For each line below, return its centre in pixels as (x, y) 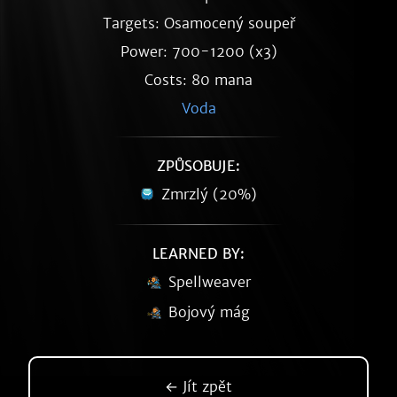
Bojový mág (209, 312)
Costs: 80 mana (198, 80)
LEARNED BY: (198, 253)
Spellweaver (209, 282)
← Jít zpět (198, 386)
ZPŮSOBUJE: (198, 166)
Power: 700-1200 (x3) (198, 51)
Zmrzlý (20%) (209, 194)
